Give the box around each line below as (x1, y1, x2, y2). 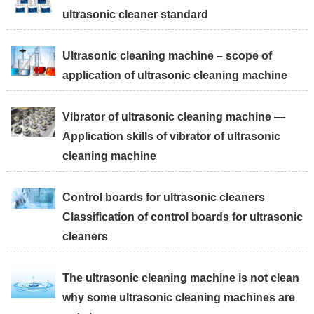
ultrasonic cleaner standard (62, 8, 209, 21)
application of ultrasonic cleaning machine (62, 69, 288, 82)
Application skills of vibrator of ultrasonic (62, 130, 281, 143)
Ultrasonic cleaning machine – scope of (62, 50, 273, 62)
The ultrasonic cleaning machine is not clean (62, 272, 300, 285)
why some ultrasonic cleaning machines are (62, 292, 296, 304)
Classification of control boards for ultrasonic (62, 211, 303, 224)
